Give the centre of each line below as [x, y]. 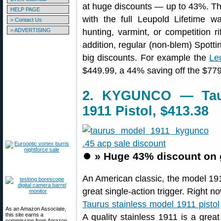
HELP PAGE [25, 9]
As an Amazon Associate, [36, 209]
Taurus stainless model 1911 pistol [151, 204]
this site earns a [24, 215]
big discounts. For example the [146, 58]
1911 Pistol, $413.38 [146, 111]
